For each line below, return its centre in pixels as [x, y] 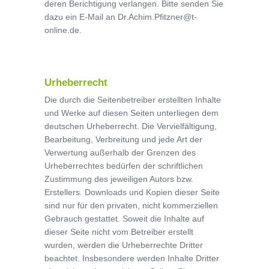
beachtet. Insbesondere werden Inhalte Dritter [132, 258]
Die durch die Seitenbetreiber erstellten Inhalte [133, 100]
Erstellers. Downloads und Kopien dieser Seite [132, 192]
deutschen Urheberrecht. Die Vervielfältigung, [131, 126]
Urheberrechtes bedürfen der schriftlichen [124, 166]
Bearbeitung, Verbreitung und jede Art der [123, 139]
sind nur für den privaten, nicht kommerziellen [131, 205]
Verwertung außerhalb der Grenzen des [120, 153]
